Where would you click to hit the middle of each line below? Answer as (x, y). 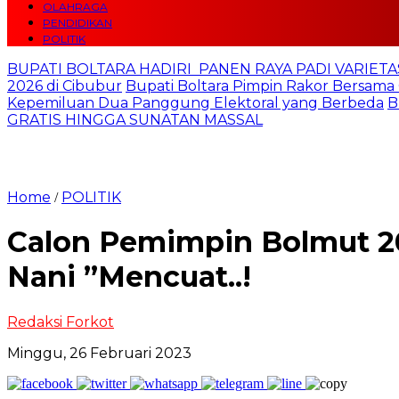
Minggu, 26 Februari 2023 (99, 353)
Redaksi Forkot (61, 322)
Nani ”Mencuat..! (129, 277)
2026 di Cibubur (65, 86)
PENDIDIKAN (77, 23)
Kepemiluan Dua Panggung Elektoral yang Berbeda (195, 103)
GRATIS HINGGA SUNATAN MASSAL (135, 120)
